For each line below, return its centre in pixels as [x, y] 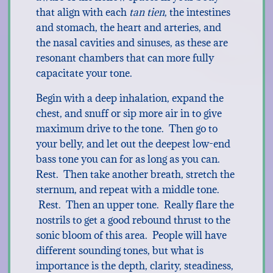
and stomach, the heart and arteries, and [128, 27]
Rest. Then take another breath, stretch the [135, 174]
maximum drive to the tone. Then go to [126, 129]
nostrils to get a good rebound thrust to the [133, 220]
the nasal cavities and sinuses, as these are [132, 43]
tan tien [145, 12]
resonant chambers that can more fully [125, 58]
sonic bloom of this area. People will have [131, 235]
